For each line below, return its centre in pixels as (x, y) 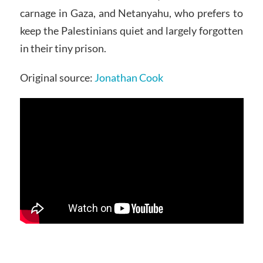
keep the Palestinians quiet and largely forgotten (131, 31)
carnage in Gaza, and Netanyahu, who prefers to (131, 13)
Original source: (57, 78)
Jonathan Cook (129, 78)
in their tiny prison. (63, 48)
